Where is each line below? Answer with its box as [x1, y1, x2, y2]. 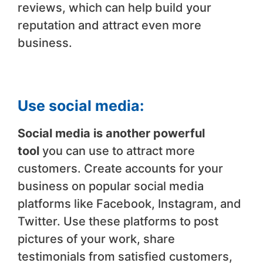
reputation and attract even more [18, 18, 201, 32]
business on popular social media [18, 178, 204, 193]
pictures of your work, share [18, 231, 175, 246]
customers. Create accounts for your [18, 161, 223, 176]
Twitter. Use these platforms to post [18, 214, 218, 228]
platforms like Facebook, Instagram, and [18, 196, 241, 211]
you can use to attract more [39, 143, 195, 158]
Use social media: [18, 96, 144, 114]
